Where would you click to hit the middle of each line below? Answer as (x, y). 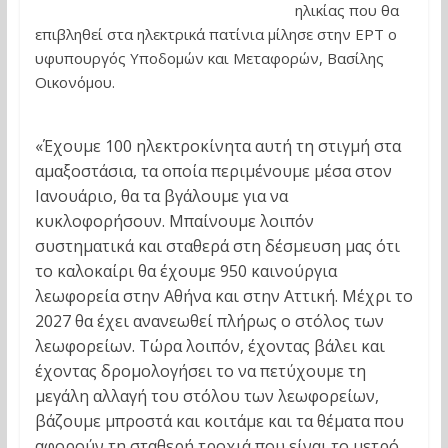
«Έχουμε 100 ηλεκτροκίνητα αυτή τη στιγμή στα (217, 145)
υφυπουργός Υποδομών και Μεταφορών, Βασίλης (209, 57)
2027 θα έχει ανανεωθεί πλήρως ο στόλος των (209, 320)
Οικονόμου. (74, 81)
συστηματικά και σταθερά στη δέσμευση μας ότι (217, 245)
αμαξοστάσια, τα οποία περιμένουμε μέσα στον (213, 170)
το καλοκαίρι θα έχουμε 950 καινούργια (185, 270)
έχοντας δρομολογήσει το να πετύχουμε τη (200, 370)
